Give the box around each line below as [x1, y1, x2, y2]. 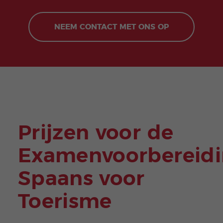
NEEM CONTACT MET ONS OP [54, 23, 169, 31]
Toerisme [17, 191, 112, 213]
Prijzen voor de [17, 122, 174, 144]
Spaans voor [17, 168, 145, 190]
